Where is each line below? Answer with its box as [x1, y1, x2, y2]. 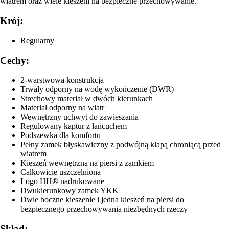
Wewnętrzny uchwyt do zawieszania [20, 112, 139, 122]
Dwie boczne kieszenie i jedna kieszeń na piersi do [20, 195, 184, 204]
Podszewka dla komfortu [20, 131, 101, 140]
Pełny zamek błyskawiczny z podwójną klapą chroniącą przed [20, 140, 221, 149]
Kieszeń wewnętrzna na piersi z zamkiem [20, 158, 154, 168]
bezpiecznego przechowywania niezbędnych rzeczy [20, 204, 188, 214]
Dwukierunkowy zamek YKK [20, 186, 119, 195]
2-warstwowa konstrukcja [20, 76, 104, 85]
